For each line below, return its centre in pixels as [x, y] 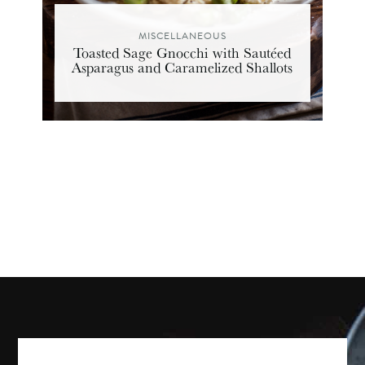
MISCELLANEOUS [182, 36]
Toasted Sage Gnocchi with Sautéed [182, 53]
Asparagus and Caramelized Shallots [182, 67]
